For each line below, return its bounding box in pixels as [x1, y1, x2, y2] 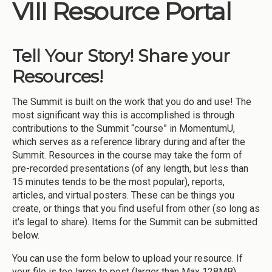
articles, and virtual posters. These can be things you [12, 189, 234, 201]
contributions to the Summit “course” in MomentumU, [12, 122, 235, 134]
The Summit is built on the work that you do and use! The [12, 95, 251, 107]
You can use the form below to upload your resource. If [12, 252, 243, 264]
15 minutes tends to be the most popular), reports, [12, 175, 225, 188]
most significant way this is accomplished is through [12, 109, 234, 121]
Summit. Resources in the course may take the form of [12, 149, 242, 161]
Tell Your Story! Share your [12, 44, 230, 66]
